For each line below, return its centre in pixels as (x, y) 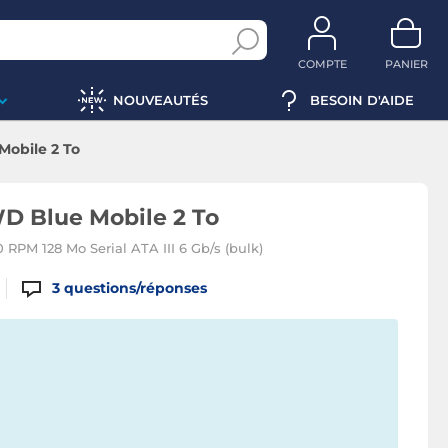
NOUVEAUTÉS (160, 99)
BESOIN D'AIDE (362, 99)
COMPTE (322, 64)
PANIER (406, 64)
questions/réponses (136, 288)
